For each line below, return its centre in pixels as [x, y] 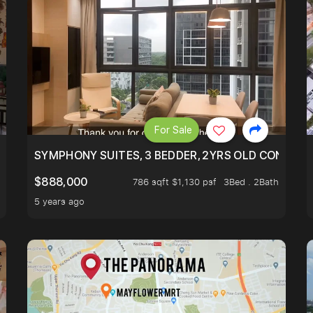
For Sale [173, 130]
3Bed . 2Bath [251, 182]
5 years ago [59, 202]
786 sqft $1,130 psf [175, 182]
